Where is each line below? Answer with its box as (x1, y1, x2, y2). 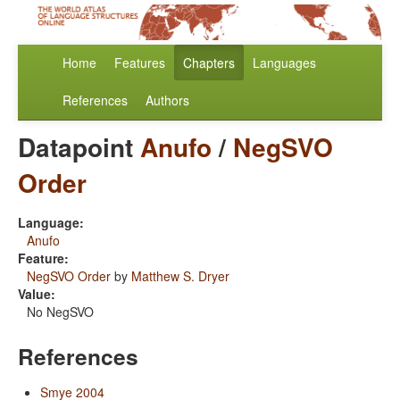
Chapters (183, 54, 235, 72)
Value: (18, 285, 55, 304)
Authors (146, 91, 189, 110)
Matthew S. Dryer (131, 267, 229, 286)
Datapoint (18, 129, 140, 166)
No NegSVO (27, 303, 94, 321)
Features (114, 54, 165, 72)
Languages (253, 54, 316, 72)
